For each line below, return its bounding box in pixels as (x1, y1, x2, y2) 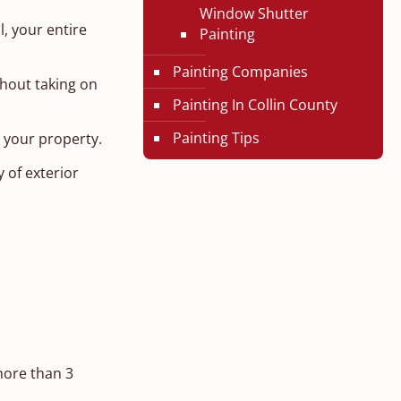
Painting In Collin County (172, 95, 337, 115)
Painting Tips (172, 128, 260, 148)
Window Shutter (199, 4, 309, 23)
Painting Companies (172, 62, 308, 81)
